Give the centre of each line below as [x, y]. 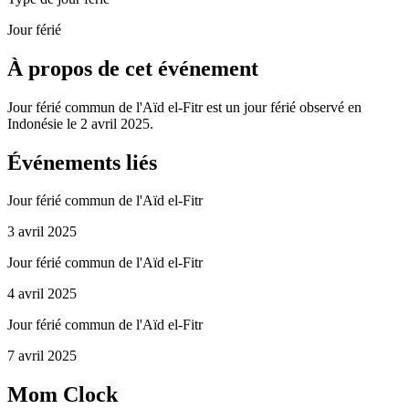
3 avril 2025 [42, 232]
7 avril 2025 [42, 356]
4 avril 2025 [42, 294]
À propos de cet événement [133, 68]
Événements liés [82, 162]
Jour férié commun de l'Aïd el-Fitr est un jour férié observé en [184, 107]
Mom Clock [63, 395]
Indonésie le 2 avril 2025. [80, 123]
